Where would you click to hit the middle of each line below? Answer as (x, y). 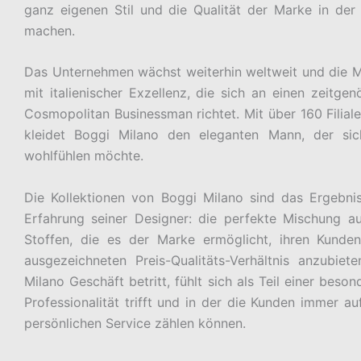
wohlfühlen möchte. (84, 156)
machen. (50, 30)
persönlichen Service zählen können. (135, 323)
